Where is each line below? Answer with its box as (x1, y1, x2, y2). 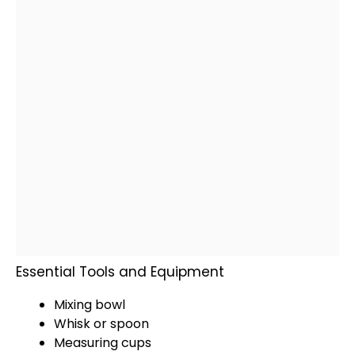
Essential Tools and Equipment (16, 262, 224, 281)
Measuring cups (54, 334, 151, 352)
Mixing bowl (54, 296, 125, 314)
